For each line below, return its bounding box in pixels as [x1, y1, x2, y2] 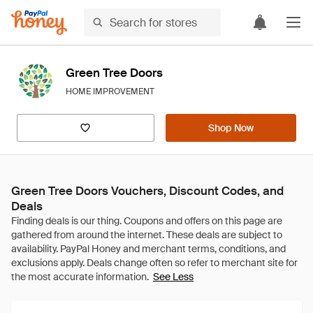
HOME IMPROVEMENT [66, 86, 154, 97]
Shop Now [208, 122, 254, 134]
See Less [153, 270, 194, 283]
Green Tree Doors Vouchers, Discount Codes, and [11, 183, 284, 198]
